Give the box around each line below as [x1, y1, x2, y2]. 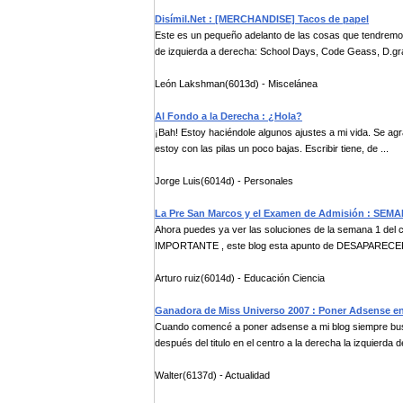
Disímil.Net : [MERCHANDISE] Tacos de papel [155, 13, 369, 24]
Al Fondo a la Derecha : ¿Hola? [155, 111, 302, 121]
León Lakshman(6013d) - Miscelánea [155, 78, 318, 89]
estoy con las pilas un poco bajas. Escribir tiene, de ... [155, 143, 389, 154]
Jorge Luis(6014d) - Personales [155, 175, 293, 186]
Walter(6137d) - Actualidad [155, 370, 270, 381]
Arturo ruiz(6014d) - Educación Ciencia [155, 273, 325, 283]
